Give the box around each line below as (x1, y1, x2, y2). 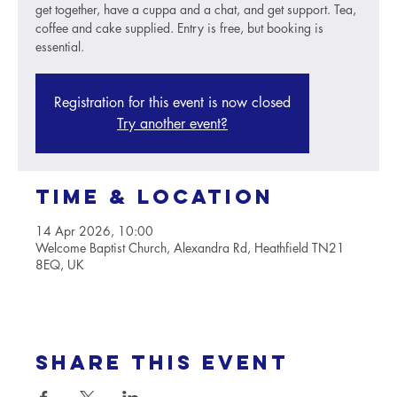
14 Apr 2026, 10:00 (35, 222, 153, 239)
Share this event (35, 350, 289, 375)
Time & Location (35, 184, 274, 209)
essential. (35, 38, 84, 55)
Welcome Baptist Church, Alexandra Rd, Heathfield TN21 (35, 239, 345, 256)
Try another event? (117, 114, 228, 133)
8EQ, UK (35, 256, 84, 273)
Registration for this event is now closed (54, 93, 291, 112)
